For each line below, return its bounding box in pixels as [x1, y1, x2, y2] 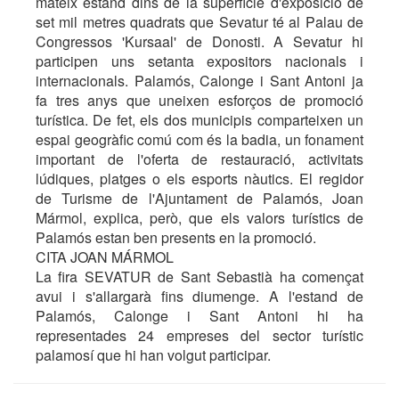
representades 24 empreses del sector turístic [36, 325, 363, 346]
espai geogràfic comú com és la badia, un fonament [36, 129, 363, 151]
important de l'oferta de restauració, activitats [36, 149, 363, 170]
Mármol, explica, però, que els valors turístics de [36, 208, 363, 229]
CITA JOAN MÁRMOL [36, 247, 174, 268]
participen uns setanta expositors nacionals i [36, 51, 363, 72]
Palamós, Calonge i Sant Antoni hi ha [36, 305, 363, 327]
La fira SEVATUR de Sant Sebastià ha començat [36, 266, 363, 288]
